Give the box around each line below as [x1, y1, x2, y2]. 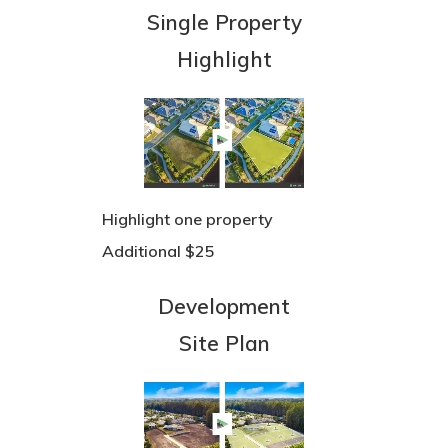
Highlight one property [102, 208, 274, 229]
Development [158, 292, 290, 319]
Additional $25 [102, 240, 216, 261]
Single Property [146, 8, 302, 35]
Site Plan [178, 329, 270, 356]
